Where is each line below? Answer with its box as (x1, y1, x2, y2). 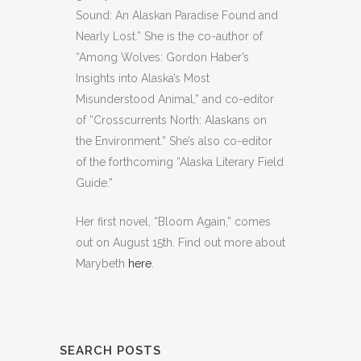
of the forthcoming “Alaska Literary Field (76, 155, 284, 168)
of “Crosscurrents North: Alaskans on (76, 113, 267, 127)
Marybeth (76, 256, 128, 270)
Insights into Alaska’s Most (76, 71, 210, 85)
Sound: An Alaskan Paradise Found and (76, 8, 278, 22)
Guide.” (76, 176, 113, 189)
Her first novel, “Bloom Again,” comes (76, 214, 271, 228)
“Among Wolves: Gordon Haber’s (76, 50, 249, 64)
